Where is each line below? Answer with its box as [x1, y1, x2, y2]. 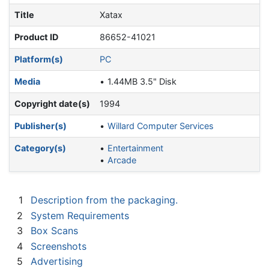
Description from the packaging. [31, 194, 178, 207]
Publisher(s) [14, 121, 67, 131]
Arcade [107, 155, 137, 166]
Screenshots [31, 240, 86, 252]
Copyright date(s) [14, 98, 90, 109]
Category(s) [14, 143, 66, 154]
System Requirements [31, 209, 129, 222]
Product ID [14, 32, 58, 43]
